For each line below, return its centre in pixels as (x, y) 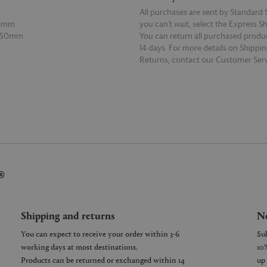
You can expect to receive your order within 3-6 (100, 233)
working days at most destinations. (79, 246)
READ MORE (159, 71)
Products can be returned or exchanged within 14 (103, 260)
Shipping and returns (68, 215)
